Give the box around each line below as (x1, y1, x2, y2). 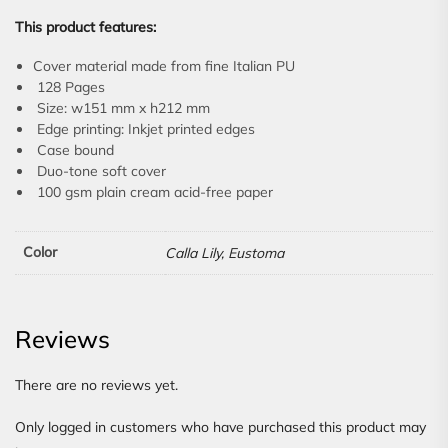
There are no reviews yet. (15, 375, 178, 394)
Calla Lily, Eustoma (165, 244, 284, 263)
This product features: (15, 18, 156, 37)
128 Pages (33, 78, 105, 97)
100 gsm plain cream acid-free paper (33, 183, 273, 202)
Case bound (33, 141, 114, 160)
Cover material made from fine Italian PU (33, 57, 295, 76)
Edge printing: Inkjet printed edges (33, 120, 255, 139)
